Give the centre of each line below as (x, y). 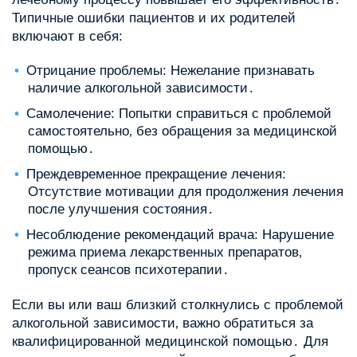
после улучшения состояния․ (121, 210)
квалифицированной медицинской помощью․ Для (170, 342)
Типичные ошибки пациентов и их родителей (154, 18)
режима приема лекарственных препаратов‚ (165, 253)
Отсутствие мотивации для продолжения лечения (186, 192)
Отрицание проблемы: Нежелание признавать (170, 71)
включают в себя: (67, 37)
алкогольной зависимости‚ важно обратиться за (163, 324)
